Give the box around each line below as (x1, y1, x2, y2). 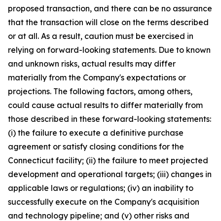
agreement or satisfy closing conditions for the (8, 142, 184, 151)
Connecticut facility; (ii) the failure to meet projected (8, 155, 208, 165)
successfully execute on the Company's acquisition (8, 197, 199, 207)
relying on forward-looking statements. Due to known (8, 45, 211, 55)
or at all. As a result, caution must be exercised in (8, 31, 193, 41)
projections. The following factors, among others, (8, 86, 192, 96)
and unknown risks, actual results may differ (8, 59, 176, 69)
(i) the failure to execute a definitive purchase (8, 128, 184, 138)
